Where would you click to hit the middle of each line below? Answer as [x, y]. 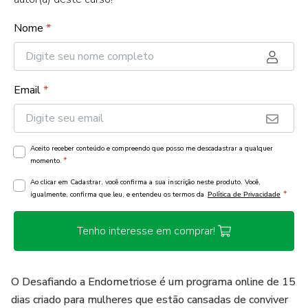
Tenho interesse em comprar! [146, 231]
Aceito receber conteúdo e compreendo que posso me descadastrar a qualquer [152, 148]
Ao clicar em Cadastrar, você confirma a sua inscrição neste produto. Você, [145, 182]
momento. [46, 161]
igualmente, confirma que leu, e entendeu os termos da [118, 195]
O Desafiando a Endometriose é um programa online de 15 [153, 282]
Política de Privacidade [244, 194]
